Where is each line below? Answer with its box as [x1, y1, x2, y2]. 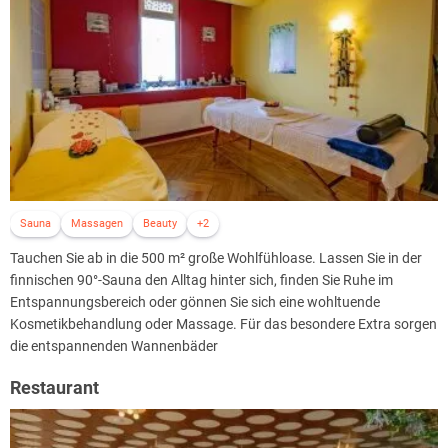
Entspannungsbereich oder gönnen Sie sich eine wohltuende [10, 293, 380, 310]
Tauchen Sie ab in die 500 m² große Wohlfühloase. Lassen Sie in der [10, 249, 422, 266]
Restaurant [10, 376, 99, 398]
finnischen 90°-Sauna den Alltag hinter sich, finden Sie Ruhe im [10, 271, 393, 288]
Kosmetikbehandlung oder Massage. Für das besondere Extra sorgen [10, 315, 437, 332]
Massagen [71, 216, 123, 230]
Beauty [143, 216, 177, 230]
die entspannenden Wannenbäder [10, 337, 218, 354]
